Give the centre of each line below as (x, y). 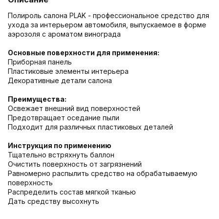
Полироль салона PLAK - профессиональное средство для (109, 15)
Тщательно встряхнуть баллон (61, 154)
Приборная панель (40, 62)
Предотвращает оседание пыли (64, 117)
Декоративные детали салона (60, 80)
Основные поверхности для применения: (84, 52)
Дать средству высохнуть (54, 201)
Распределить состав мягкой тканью (72, 192)
